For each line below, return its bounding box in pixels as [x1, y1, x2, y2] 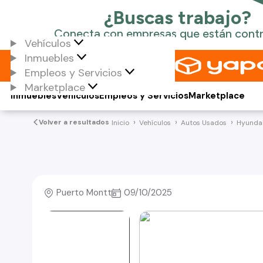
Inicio [111, 117, 129, 127]
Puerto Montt [56, 187, 112, 198]
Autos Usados [180, 117, 227, 127]
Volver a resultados [38, 117, 109, 127]
